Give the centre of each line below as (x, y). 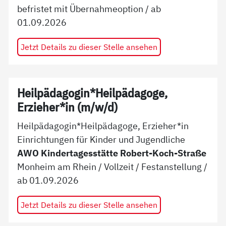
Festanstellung (172, 166)
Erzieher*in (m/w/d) (68, 107)
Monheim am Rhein (57, 166)
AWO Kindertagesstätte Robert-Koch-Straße (112, 153)
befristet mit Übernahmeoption (80, 9)
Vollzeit (119, 166)
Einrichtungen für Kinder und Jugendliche (101, 139)
